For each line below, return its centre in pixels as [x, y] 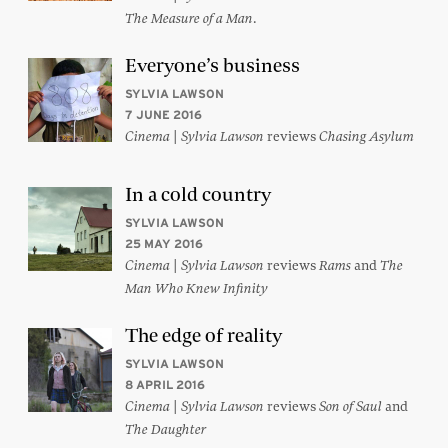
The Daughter [165, 430]
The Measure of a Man [189, 19]
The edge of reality [203, 336]
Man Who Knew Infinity [196, 289]
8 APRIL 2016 [165, 385]
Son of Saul [350, 407]
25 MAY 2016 [164, 244]
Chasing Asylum [366, 137]
